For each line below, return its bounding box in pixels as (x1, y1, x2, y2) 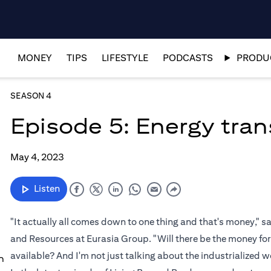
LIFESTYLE (101, 52, 148, 64)
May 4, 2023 (10, 151, 65, 163)
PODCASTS (162, 52, 213, 64)
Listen (34, 183, 60, 194)
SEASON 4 (10, 91, 52, 100)
